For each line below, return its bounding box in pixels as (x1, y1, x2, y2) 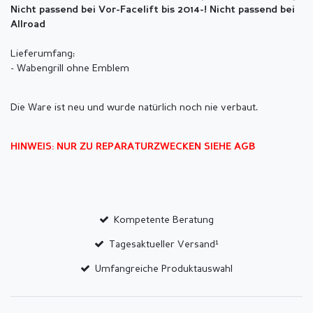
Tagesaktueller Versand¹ (109, 240, 219, 250)
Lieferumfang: (10, 49, 75, 59)
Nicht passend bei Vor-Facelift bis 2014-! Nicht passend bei (10, 6, 295, 15)
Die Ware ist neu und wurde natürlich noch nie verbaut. (10, 103, 258, 113)
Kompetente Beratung (114, 215, 214, 226)
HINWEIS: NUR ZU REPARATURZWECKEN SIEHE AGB (10, 143, 255, 152)
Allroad (10, 20, 45, 30)
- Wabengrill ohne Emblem (10, 64, 129, 74)
